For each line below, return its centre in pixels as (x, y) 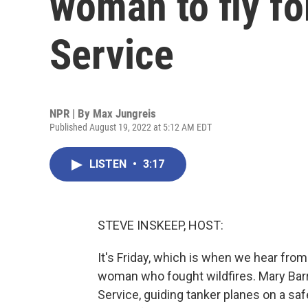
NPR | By (71, 113)
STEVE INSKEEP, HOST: (161, 225)
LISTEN (109, 164)
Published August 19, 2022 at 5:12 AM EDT (131, 127)
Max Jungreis (124, 113)
